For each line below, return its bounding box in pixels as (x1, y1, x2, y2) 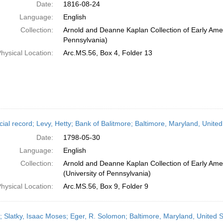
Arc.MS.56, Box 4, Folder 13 (63, 49, 152, 57)
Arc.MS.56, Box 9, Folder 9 (63, 182, 148, 190)
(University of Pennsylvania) (63, 169, 151, 177)
